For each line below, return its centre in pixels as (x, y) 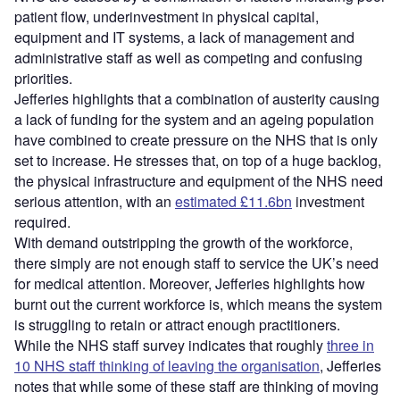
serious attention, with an (95, 201)
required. (42, 221)
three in (350, 345)
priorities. (43, 78)
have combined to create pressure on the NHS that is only (196, 139)
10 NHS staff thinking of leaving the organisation (167, 365)
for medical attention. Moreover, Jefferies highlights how (190, 283)
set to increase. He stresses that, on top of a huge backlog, (198, 160)
